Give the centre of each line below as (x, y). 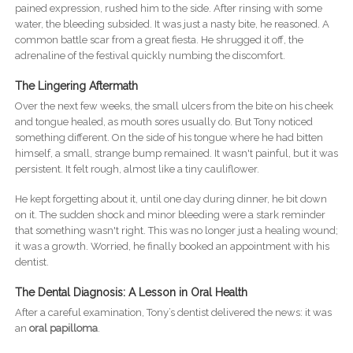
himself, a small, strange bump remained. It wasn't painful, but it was (176, 154)
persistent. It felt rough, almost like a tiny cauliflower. (137, 169)
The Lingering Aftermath (76, 86)
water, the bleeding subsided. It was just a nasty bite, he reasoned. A (172, 24)
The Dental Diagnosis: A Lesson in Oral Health (131, 293)
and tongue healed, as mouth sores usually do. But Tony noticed (163, 122)
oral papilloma (63, 329)
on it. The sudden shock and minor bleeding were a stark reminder (170, 215)
